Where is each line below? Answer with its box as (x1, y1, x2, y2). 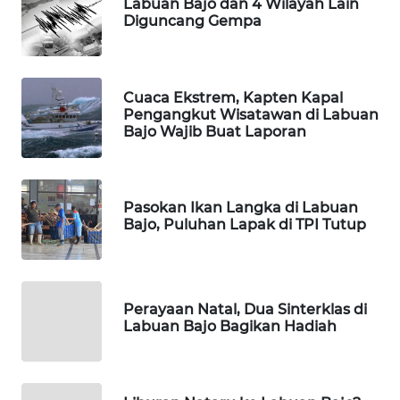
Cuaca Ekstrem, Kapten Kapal (123, 88, 343, 106)
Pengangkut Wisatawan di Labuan (123, 105, 379, 123)
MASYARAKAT (36, 379, 108, 396)
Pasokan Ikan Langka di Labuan (123, 199, 358, 217)
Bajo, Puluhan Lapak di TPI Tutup (123, 216, 366, 234)
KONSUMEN (36, 313, 99, 329)
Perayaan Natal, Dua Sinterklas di (123, 301, 367, 319)
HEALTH (38, 53, 81, 69)
